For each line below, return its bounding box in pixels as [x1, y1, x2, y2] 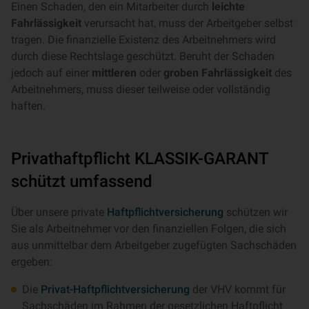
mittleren [92, 66, 139, 79]
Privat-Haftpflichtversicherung [41, 283, 190, 296]
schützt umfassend [11, 172, 152, 191]
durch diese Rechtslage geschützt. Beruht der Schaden [11, 50, 275, 63]
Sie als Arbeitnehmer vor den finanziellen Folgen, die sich [11, 222, 286, 235]
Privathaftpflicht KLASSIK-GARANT [11, 149, 268, 168]
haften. [11, 99, 46, 112]
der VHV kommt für [190, 283, 286, 296]
